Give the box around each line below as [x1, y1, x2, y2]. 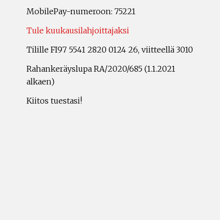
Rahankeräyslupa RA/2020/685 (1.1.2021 [27, 64, 175, 74]
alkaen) [27, 77, 55, 86]
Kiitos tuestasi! [27, 96, 82, 106]
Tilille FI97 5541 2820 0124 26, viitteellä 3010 [27, 45, 193, 55]
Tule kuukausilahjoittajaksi [27, 26, 129, 35]
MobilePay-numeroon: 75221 [27, 6, 136, 16]
